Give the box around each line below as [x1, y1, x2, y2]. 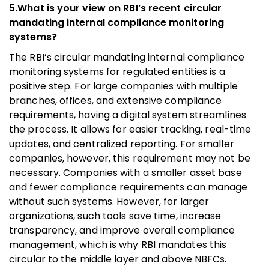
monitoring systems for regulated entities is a [9, 64, 225, 79]
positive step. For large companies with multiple [9, 79, 238, 93]
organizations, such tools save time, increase [9, 208, 222, 223]
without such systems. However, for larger [9, 194, 210, 208]
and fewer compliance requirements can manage [9, 180, 248, 194]
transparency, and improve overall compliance [9, 223, 235, 237]
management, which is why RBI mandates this [9, 237, 227, 252]
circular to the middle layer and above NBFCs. [9, 252, 227, 266]
